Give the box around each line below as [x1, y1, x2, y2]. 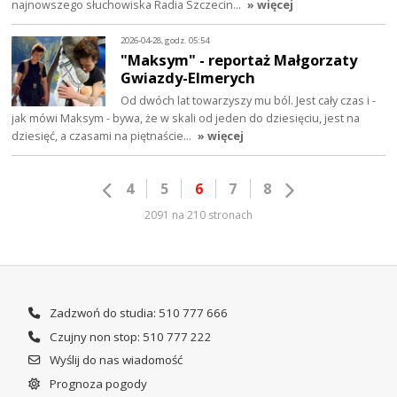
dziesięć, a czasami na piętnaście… [12, 127, 195, 144]
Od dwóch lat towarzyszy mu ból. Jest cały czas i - [121, 91, 377, 108]
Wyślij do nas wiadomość [46, 352, 183, 369]
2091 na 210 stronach [144, 206, 253, 222]
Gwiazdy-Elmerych [121, 66, 256, 88]
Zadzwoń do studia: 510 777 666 [46, 305, 228, 322]
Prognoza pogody [46, 376, 147, 393]
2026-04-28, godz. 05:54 [121, 35, 210, 46]
